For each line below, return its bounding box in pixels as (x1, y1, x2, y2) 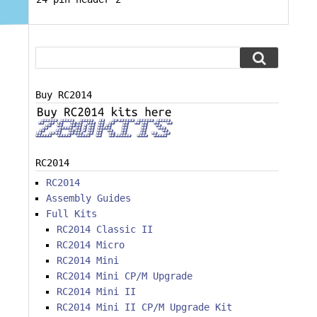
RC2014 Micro (57, 239, 125, 251)
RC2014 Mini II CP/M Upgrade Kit (57, 301, 232, 313)
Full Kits (46, 208, 97, 220)
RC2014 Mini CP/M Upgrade (57, 270, 192, 282)
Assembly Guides (46, 192, 131, 204)
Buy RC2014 (35, 88, 92, 100)
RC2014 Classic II (57, 224, 153, 236)
